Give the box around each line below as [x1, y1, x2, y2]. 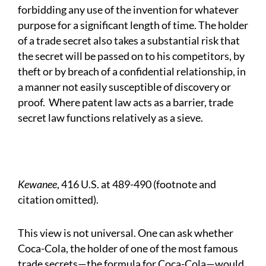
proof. [18, 96, 45, 109]
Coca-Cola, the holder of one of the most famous [18, 242, 238, 255]
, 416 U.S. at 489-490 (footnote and [57, 178, 216, 191]
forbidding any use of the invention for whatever [18, 3, 239, 17]
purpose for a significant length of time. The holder [18, 18, 248, 32]
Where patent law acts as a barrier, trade [49, 96, 233, 109]
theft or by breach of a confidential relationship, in [18, 65, 246, 78]
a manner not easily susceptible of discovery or [18, 80, 231, 94]
